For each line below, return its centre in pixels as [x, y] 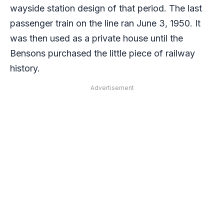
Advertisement [112, 88]
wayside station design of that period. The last [106, 8]
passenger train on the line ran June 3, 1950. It [105, 23]
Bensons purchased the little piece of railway [102, 53]
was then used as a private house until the [96, 38]
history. [25, 68]
